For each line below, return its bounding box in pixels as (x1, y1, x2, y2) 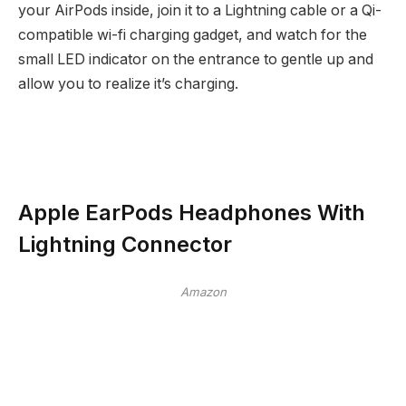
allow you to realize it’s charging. (18, 74, 238, 92)
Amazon (179, 285, 227, 300)
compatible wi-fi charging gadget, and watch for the (18, 25, 367, 43)
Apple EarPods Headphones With (18, 198, 365, 226)
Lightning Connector (18, 230, 232, 257)
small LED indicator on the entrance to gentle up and (18, 50, 373, 68)
